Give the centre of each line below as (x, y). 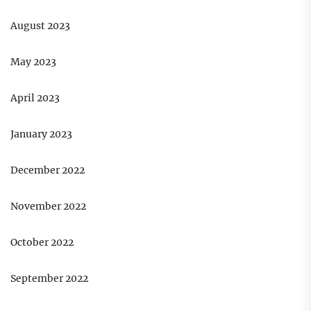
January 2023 (41, 134)
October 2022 (42, 243)
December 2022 (48, 170)
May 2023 (33, 62)
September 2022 (49, 279)
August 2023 (40, 26)
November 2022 (48, 207)
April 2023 (35, 98)
